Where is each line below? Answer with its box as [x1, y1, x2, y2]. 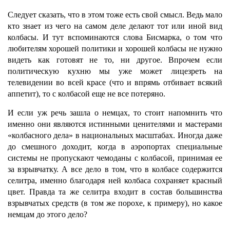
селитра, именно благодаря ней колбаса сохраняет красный [8, 176, 222, 185]
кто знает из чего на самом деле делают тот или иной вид [8, 22, 222, 30]
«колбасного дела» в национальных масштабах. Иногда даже [8, 131, 222, 140]
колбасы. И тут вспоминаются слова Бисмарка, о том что [8, 33, 222, 42]
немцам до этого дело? [8, 210, 87, 219]
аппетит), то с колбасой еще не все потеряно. [8, 89, 165, 98]
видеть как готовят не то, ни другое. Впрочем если [8, 55, 222, 64]
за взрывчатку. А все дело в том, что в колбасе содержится [8, 165, 222, 174]
